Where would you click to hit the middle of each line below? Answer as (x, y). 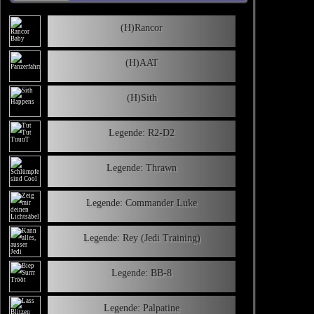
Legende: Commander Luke (142, 203)
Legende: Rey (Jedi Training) (142, 238)
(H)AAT (142, 62)
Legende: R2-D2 (142, 132)
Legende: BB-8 (142, 273)
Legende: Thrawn (142, 168)
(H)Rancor (142, 27)
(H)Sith (142, 97)
